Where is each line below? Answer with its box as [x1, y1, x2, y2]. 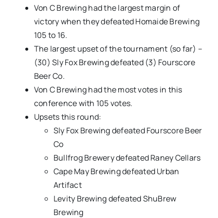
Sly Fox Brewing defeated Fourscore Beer [53, 125, 202, 136]
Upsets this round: [34, 111, 102, 123]
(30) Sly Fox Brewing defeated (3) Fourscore [34, 57, 196, 68]
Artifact [53, 180, 82, 191]
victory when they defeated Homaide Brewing [34, 16, 200, 27]
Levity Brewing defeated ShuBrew [53, 193, 177, 204]
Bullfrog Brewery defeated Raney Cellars [53, 152, 201, 163]
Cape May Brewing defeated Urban [53, 166, 180, 177]
